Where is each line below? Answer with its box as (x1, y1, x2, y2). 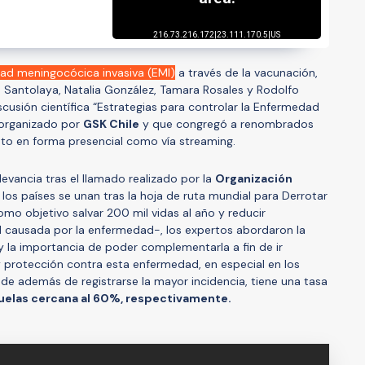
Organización (215, 170, 292, 186)
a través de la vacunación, (175, 64, 318, 80)
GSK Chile (83, 116, 139, 131)
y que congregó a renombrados (139, 116, 314, 131)
